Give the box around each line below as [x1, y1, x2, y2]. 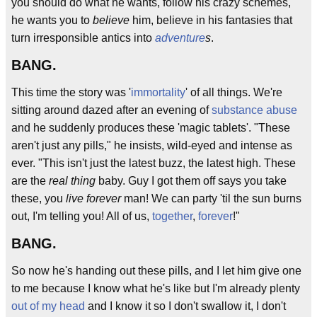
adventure [155, 32, 205, 44]
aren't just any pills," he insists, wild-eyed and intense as [11, 139, 292, 151]
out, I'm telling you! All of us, [11, 210, 152, 222]
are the [11, 175, 49, 187]
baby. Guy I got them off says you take [96, 175, 287, 187]
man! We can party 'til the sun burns [121, 192, 301, 204]
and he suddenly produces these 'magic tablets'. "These [11, 122, 290, 134]
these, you [11, 192, 66, 204]
